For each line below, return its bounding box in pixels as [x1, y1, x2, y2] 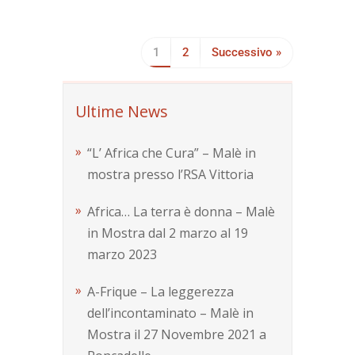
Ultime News [75, 101, 168, 122]
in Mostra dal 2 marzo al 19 [87, 224, 248, 242]
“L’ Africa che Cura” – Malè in [87, 144, 256, 162]
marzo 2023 [87, 246, 157, 263]
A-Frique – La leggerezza [87, 283, 234, 300]
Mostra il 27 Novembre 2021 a [87, 326, 266, 343]
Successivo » [212, 45, 281, 60]
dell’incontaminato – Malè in [87, 304, 254, 322]
